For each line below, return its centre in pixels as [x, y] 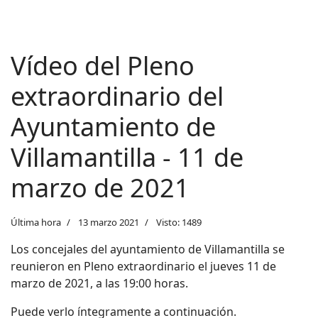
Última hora [36, 222]
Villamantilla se [245, 249]
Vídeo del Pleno [103, 66]
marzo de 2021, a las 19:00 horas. [101, 283]
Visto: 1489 [179, 222]
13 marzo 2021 [109, 222]
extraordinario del [117, 96]
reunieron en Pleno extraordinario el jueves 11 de [143, 266]
